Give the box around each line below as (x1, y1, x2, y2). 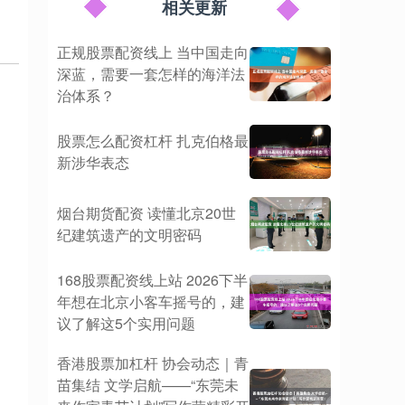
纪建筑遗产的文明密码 (57, 224, 202, 245)
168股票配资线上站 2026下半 (57, 269, 248, 290)
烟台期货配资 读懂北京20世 (57, 202, 236, 223)
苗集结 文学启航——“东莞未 (57, 374, 239, 395)
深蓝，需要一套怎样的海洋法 (57, 63, 245, 84)
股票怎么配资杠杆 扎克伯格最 (57, 130, 249, 151)
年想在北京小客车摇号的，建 (57, 291, 245, 312)
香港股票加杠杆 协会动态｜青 (57, 353, 249, 373)
